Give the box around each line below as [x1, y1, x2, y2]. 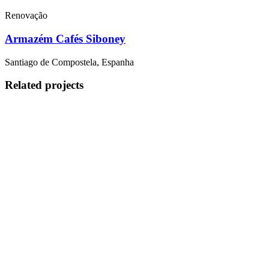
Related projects [5, 79, 83, 92]
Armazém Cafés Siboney [5, 32, 125, 45]
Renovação [5, 10, 47, 21]
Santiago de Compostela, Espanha [5, 56, 134, 67]
